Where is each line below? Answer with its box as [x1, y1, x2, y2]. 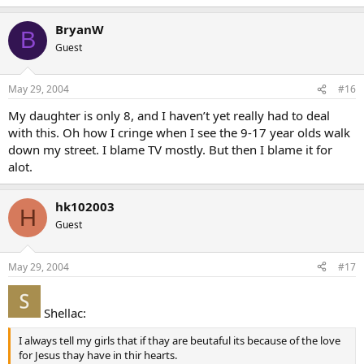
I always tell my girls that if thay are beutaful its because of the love [19, 333, 340, 348]
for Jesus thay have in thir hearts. [19, 348, 177, 362]
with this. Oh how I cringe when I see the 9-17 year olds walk [8, 124, 350, 141]
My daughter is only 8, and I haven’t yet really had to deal [8, 107, 330, 123]
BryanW [55, 20, 104, 37]
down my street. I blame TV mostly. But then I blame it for [8, 141, 332, 158]
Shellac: [41, 304, 86, 321]
